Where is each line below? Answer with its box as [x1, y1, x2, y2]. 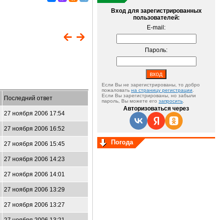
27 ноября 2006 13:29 [4, 186, 65, 193]
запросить [159, 98, 183, 104]
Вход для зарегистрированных [110, 7, 202, 14]
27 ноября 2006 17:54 [4, 110, 65, 117]
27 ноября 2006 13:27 [4, 201, 65, 208]
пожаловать [102, 87, 131, 93]
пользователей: [133, 14, 180, 21]
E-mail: [147, 24, 165, 31]
